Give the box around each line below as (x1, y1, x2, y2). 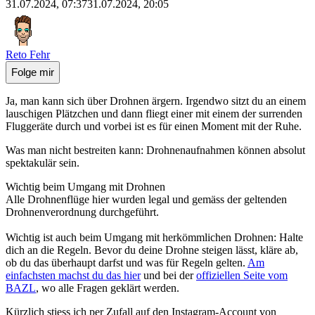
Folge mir (11, 66, 54, 79)
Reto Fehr (6, 48, 50, 60)
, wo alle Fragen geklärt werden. (36, 281, 179, 294)
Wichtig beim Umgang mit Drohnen (6, 180, 165, 193)
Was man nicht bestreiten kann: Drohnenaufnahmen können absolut (6, 143, 305, 156)
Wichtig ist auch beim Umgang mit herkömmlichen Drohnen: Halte (6, 231, 303, 243)
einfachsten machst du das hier (6, 269, 141, 281)
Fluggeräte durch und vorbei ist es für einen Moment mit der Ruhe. (6, 120, 302, 132)
